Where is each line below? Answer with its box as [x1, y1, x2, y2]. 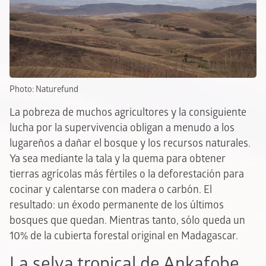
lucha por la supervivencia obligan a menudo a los [9, 121, 235, 134]
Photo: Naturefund [9, 84, 78, 94]
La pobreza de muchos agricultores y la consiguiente [9, 106, 246, 119]
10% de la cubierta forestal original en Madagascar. [9, 229, 238, 242]
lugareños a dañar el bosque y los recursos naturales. [9, 137, 251, 150]
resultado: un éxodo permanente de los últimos [9, 198, 224, 211]
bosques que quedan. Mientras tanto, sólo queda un [9, 214, 245, 227]
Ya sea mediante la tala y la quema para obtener [9, 152, 226, 165]
